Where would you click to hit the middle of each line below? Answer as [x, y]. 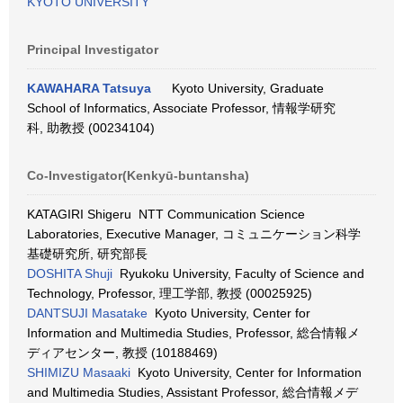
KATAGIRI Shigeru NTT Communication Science [166, 214]
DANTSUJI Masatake [87, 313]
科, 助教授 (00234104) [91, 128]
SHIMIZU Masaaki [79, 372]
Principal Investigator [93, 49]
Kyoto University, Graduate [244, 88]
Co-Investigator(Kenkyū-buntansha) [138, 175]
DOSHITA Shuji [70, 273]
